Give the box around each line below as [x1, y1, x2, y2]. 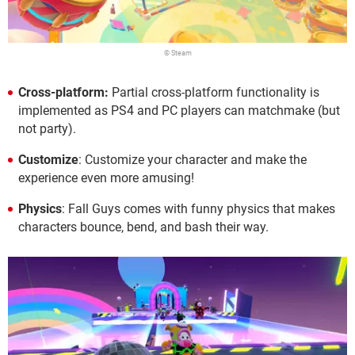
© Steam [163, 49, 192, 58]
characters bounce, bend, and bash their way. [18, 219, 269, 235]
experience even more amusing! [18, 170, 194, 186]
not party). [18, 121, 76, 137]
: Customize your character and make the [78, 152, 307, 168]
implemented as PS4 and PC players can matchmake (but [18, 103, 340, 119]
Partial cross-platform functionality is [112, 85, 319, 101]
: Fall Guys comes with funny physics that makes [62, 201, 335, 217]
